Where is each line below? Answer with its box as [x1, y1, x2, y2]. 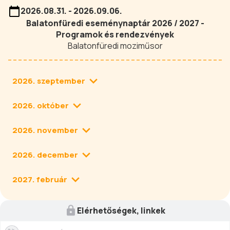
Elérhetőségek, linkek [77, 205, 165, 216]
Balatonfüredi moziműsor [67, 40, 163, 51]
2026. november [12, 125, 78, 136]
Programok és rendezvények [56, 29, 174, 40]
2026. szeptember [12, 75, 85, 86]
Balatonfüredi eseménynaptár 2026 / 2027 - [26, 17, 204, 29]
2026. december [12, 149, 78, 160]
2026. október [12, 100, 69, 111]
